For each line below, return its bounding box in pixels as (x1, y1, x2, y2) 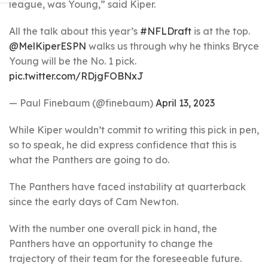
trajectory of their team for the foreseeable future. (9, 252, 242, 264)
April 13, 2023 (156, 97, 215, 109)
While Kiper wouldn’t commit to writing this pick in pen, (9, 124, 259, 136)
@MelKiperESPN (9, 40, 86, 52)
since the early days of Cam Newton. (9, 196, 178, 208)
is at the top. (191, 25, 250, 37)
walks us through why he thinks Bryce (86, 40, 259, 52)
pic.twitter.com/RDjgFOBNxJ (9, 70, 144, 82)
